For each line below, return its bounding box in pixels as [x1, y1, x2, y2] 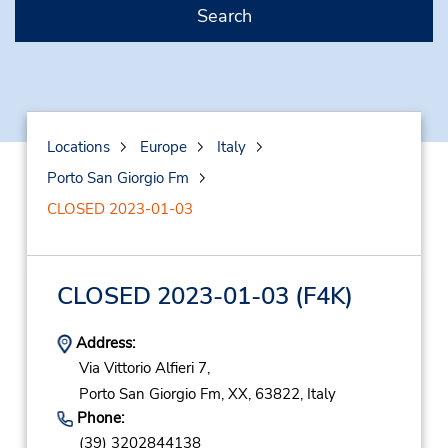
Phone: [72, 407, 124, 428]
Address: [71, 333, 135, 353]
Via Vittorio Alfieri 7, [78, 358, 210, 379]
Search [196, 4, 252, 28]
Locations [46, 137, 110, 157]
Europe [139, 137, 187, 157]
